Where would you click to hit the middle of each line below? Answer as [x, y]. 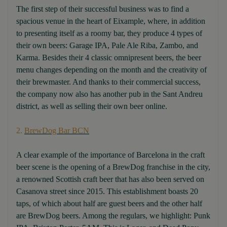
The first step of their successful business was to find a [103, 9]
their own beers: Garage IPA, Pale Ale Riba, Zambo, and [107, 46]
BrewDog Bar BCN [57, 131]
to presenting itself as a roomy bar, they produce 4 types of [109, 33]
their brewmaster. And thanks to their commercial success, [108, 82]
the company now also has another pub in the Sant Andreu [109, 94]
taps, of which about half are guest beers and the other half [109, 204]
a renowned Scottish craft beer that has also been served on [110, 179]
